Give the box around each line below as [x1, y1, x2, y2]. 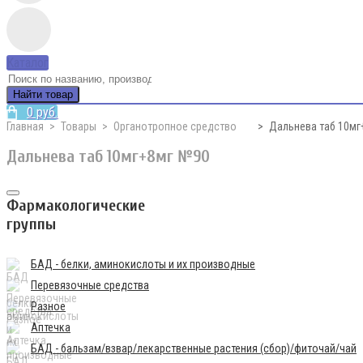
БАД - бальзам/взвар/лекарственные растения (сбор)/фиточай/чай [31, 341, 357, 355]
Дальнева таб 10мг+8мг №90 [6, 147, 210, 167]
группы [6, 214, 56, 233]
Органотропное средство [113, 120, 237, 133]
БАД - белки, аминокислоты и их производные [31, 257, 255, 271]
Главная [6, 120, 44, 133]
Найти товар [13, 88, 73, 100]
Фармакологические [6, 195, 145, 215]
